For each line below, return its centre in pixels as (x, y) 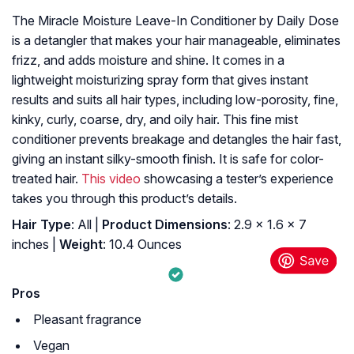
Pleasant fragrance (87, 320)
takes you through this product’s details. (124, 199)
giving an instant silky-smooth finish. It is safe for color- (168, 159)
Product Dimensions (163, 225)
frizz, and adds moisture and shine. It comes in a (148, 60)
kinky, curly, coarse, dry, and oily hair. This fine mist (155, 120)
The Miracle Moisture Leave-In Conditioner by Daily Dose (175, 21)
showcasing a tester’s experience (237, 179)
